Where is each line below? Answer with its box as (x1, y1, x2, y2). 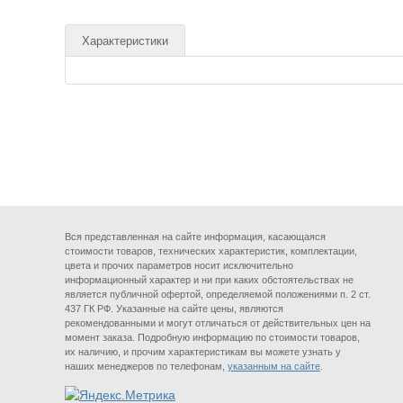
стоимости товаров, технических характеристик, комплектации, (65, 246, 357, 256)
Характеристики (82, 34, 168, 48)
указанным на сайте (228, 361, 320, 372)
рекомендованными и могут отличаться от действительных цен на (65, 318, 371, 328)
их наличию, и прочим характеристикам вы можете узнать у (65, 346, 341, 357)
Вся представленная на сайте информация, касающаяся (65, 231, 326, 242)
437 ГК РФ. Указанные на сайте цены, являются (65, 303, 283, 314)
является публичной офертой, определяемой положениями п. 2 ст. (65, 289, 371, 300)
